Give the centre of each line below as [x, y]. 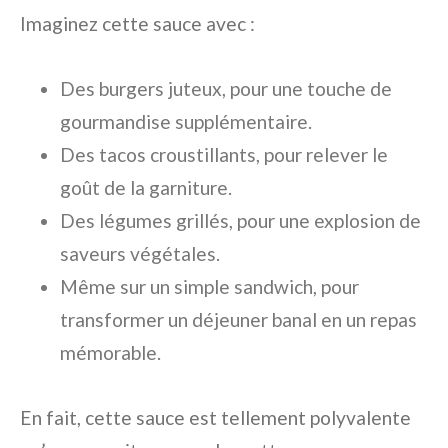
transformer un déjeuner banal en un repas [238, 319]
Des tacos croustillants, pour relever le [224, 154]
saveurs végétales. [140, 253]
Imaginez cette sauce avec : [137, 23]
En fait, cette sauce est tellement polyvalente [215, 417]
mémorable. [110, 352]
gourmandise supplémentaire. [186, 121]
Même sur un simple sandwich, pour [209, 286]
